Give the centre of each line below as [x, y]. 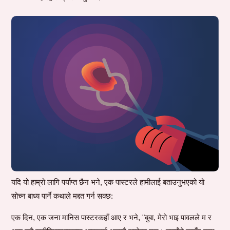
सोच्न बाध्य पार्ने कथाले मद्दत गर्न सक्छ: [62, 196]
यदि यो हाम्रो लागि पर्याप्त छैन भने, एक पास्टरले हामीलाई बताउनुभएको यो [108, 182]
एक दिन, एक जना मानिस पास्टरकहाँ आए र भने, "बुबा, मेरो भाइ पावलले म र [112, 218]
